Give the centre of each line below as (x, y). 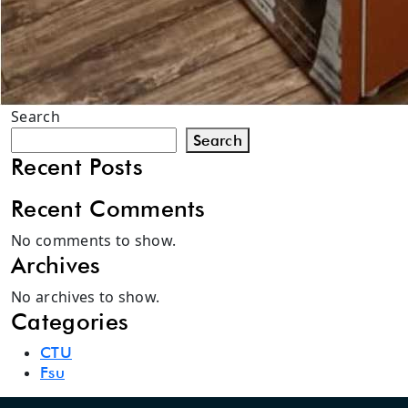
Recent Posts (77, 167)
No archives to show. (86, 297)
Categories (70, 322)
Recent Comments (108, 209)
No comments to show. (94, 241)
